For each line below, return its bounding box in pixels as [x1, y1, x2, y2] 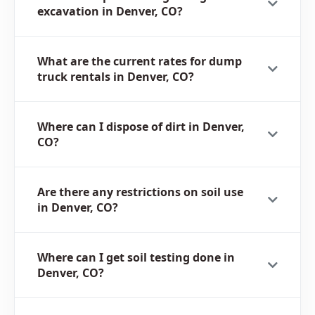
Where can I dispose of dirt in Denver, [37, 119, 245, 135]
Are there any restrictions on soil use [37, 184, 243, 200]
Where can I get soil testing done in [37, 250, 235, 266]
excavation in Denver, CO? [37, 4, 183, 20]
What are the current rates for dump [37, 53, 242, 70]
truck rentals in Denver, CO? [37, 69, 194, 85]
